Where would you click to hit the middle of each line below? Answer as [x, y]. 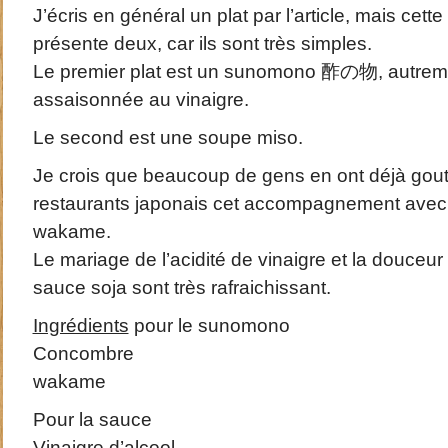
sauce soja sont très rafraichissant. [181, 287]
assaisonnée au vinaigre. [140, 99]
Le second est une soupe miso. [167, 137]
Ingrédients [80, 325]
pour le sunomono [209, 325]
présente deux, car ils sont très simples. [202, 43]
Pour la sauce [92, 419]
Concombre [83, 353]
